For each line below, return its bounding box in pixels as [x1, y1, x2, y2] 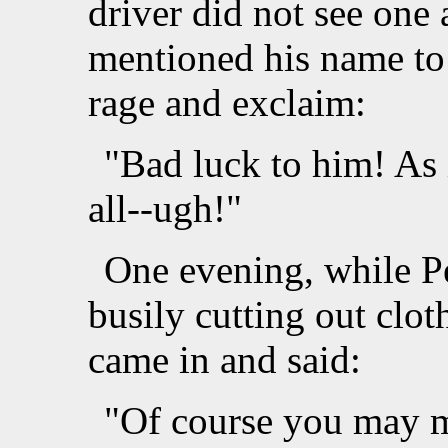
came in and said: [88, 338, 361, 382]
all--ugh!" [88, 187, 242, 231]
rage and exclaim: [88, 81, 366, 125]
